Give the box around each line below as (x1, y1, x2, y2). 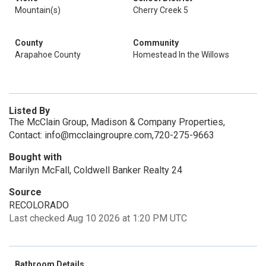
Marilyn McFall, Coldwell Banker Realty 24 (9, 164, 182, 176)
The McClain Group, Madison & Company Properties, (9, 116, 225, 128)
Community (133, 38, 179, 47)
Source (9, 186, 42, 198)
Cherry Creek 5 (133, 5, 188, 15)
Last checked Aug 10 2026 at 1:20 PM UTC (9, 213, 187, 224)
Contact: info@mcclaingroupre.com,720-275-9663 (9, 129, 214, 141)
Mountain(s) (15, 5, 61, 15)
